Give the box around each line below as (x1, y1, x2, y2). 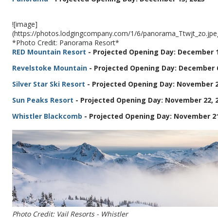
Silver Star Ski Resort (12, 79, 85, 89)
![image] (12, 19, 37, 29)
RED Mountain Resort (12, 47, 86, 57)
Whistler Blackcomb (12, 111, 82, 121)
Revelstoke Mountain (12, 63, 87, 73)
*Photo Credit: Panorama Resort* (12, 38, 119, 48)
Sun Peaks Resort (12, 95, 73, 105)
